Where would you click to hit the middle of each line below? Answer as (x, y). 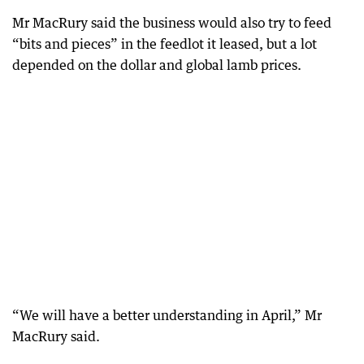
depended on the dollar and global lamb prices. (157, 65)
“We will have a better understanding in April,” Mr (167, 315)
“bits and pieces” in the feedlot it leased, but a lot (165, 44)
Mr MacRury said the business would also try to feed (172, 23)
